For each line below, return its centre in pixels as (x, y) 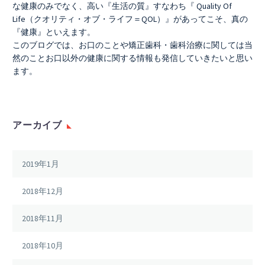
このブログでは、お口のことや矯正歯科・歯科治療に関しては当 (132, 45)
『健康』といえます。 (54, 32)
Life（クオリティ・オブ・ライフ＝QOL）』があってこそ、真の (130, 19)
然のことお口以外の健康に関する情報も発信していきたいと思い (132, 58)
